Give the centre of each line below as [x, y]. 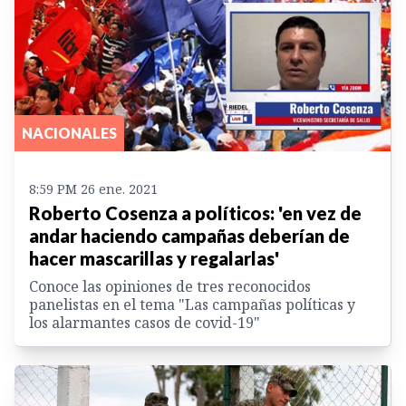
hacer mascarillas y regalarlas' [154, 258]
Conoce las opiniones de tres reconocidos [170, 286]
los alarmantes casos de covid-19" [145, 322]
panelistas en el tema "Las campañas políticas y [192, 304]
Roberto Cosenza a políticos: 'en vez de [195, 213]
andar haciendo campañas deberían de [189, 235]
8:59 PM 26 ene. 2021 [93, 188]
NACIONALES [69, 132]
